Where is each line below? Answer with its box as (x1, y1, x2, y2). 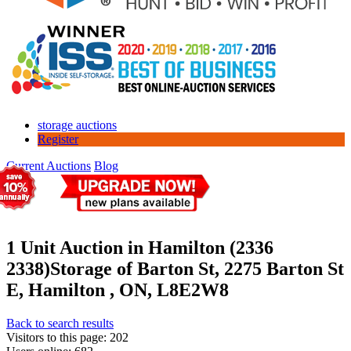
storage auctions (38, 118, 117, 132)
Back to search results (6, 316, 114, 330)
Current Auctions (6, 158, 91, 172)
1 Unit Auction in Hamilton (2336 (6, 237, 273, 258)
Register (38, 132, 78, 146)
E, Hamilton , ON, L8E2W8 (6, 279, 229, 300)
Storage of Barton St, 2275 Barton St (50, 258, 344, 279)
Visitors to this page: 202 (6, 330, 128, 344)
